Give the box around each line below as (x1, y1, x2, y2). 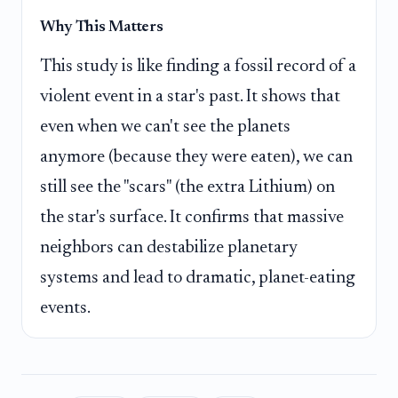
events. (40, 298, 91, 317)
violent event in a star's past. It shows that (40, 87, 340, 106)
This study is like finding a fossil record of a (40, 57, 356, 76)
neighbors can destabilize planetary (40, 238, 298, 257)
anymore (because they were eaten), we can (40, 147, 353, 166)
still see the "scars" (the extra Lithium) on (40, 178, 335, 196)
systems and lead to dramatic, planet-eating (40, 268, 355, 287)
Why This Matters (40, 19, 163, 36)
